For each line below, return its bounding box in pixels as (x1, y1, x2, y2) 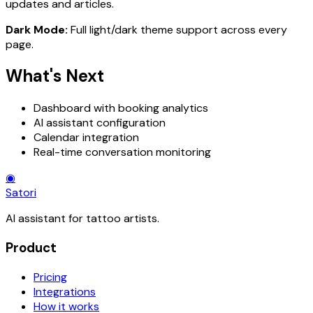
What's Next (6, 65, 104, 87)
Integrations (34, 284, 96, 299)
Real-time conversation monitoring (34, 145, 211, 160)
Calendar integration (34, 130, 139, 145)
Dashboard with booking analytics (34, 101, 208, 116)
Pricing (34, 269, 67, 284)
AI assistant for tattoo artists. (6, 211, 159, 226)
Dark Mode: (6, 22, 68, 37)
